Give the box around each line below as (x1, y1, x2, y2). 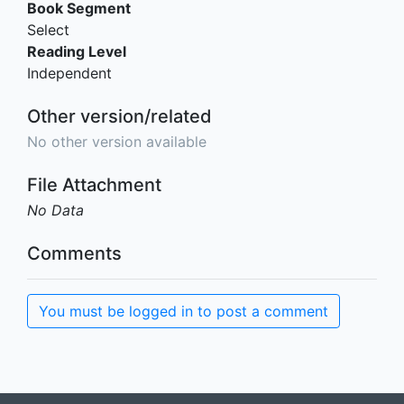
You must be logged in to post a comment (39, 302, 328, 321)
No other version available (27, 133, 207, 151)
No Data (27, 201, 84, 220)
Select (27, 21, 69, 40)
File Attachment (27, 174, 161, 197)
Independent (27, 64, 112, 83)
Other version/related (27, 106, 212, 128)
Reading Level (27, 42, 126, 61)
